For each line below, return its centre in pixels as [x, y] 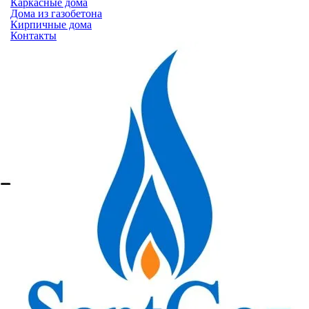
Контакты [33, 36]
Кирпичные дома [51, 24]
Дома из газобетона [56, 13]
